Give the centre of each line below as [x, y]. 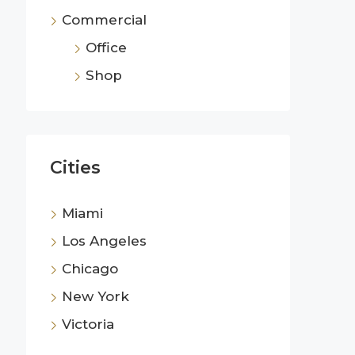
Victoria [88, 324]
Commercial [104, 19]
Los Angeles [104, 240]
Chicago [90, 268]
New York [95, 296]
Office [106, 47]
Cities [75, 167]
